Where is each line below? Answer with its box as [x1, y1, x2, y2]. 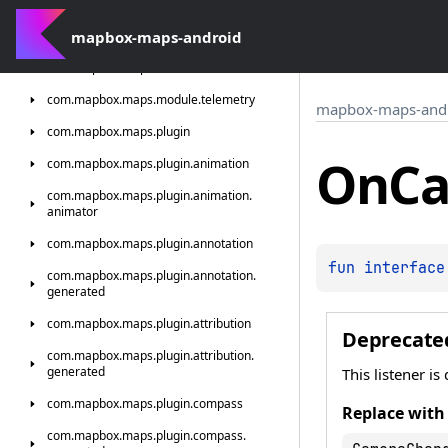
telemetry [201, 91, 255, 108]
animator [47, 203, 98, 220]
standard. [225, 11, 278, 28]
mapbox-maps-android [71, 27, 243, 47]
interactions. [156, 11, 225, 28]
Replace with [342, 401, 445, 424]
